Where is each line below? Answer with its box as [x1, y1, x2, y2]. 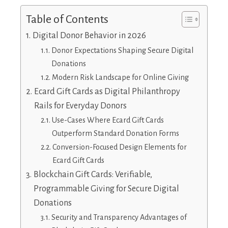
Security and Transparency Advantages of [51, 213, 187, 222]
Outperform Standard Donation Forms [51, 129, 179, 138]
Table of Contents [26, 13, 108, 26]
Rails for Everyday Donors [34, 101, 127, 111]
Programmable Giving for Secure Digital [33, 184, 179, 194]
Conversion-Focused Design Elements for [52, 143, 187, 152]
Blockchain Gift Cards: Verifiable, [33, 170, 152, 180]
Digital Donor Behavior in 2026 [32, 31, 146, 41]
